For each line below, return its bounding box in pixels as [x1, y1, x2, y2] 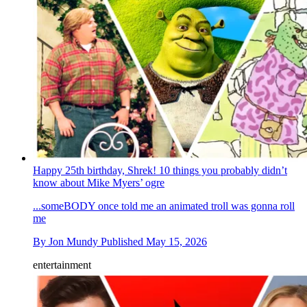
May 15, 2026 [146, 236, 207, 248]
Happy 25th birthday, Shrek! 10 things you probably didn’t [33, 164, 287, 177]
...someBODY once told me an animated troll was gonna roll [33, 200, 295, 212]
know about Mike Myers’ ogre [33, 177, 164, 189]
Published [101, 236, 146, 248]
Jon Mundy [49, 236, 98, 248]
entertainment [33, 259, 91, 271]
